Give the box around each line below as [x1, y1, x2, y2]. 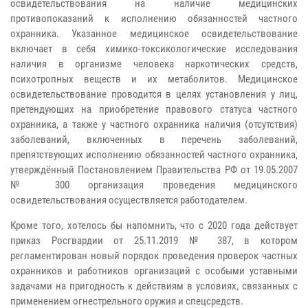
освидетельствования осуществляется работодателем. [10, 193, 247, 206]
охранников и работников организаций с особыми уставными [10, 264, 298, 277]
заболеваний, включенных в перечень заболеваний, [10, 133, 298, 146]
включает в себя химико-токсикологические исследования [10, 42, 298, 55]
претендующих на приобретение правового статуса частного [10, 102, 298, 115]
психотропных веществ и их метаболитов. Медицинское [10, 72, 298, 85]
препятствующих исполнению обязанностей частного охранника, [10, 148, 298, 161]
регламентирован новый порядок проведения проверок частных [10, 249, 298, 262]
